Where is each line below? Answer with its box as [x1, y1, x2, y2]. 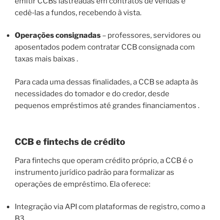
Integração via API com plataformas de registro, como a [15, 202, 205, 212]
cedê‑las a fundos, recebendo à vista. [15, 8, 141, 17]
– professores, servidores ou [101, 31, 201, 40]
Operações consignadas [15, 31, 101, 40]
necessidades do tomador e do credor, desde [15, 89, 169, 98]
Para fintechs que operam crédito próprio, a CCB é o [15, 156, 193, 165]
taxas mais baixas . [15, 55, 78, 64]
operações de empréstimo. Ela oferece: [15, 179, 150, 189]
